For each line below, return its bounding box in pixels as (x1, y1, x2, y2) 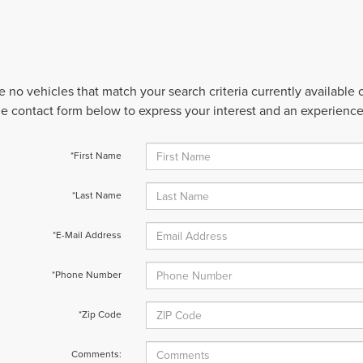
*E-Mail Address (52, 228, 122, 241)
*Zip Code (78, 307, 122, 321)
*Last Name (71, 188, 122, 202)
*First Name (70, 148, 122, 162)
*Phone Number (51, 267, 122, 281)
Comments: (70, 347, 122, 361)
